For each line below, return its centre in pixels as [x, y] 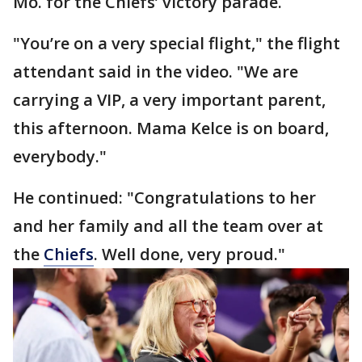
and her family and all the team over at [168, 226]
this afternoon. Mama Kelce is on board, [171, 128]
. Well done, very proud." [192, 254]
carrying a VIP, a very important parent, [169, 100]
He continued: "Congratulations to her [164, 198]
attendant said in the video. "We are [156, 72]
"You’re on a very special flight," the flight [177, 43]
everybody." [62, 156]
